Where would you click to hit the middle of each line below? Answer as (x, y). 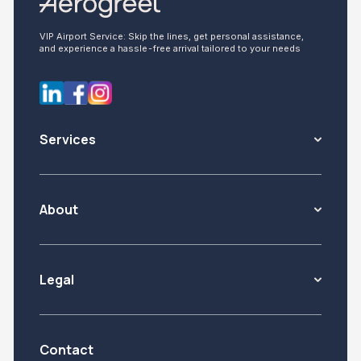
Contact (66, 350)
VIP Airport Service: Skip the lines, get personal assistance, (172, 36)
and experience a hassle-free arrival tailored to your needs (170, 48)
